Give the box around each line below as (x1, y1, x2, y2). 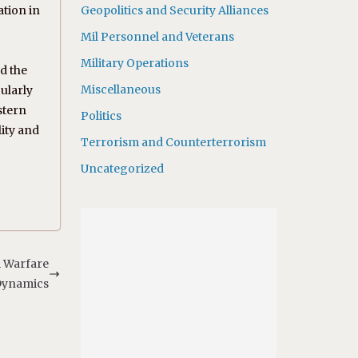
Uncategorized (80, 161, 164, 176)
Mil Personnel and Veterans (80, 30, 234, 44)
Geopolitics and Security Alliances (80, 3, 268, 18)
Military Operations (80, 56, 189, 70)
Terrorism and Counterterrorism (80, 135, 266, 149)
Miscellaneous (80, 82, 161, 97)
